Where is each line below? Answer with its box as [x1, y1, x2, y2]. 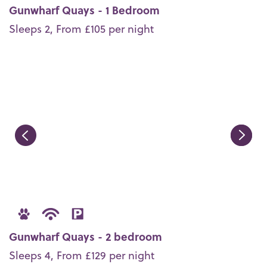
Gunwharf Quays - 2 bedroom [9, 228, 162, 245]
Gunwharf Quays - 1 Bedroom [9, 1, 160, 18]
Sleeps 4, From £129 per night [9, 247, 154, 263]
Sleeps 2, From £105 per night [9, 20, 154, 36]
